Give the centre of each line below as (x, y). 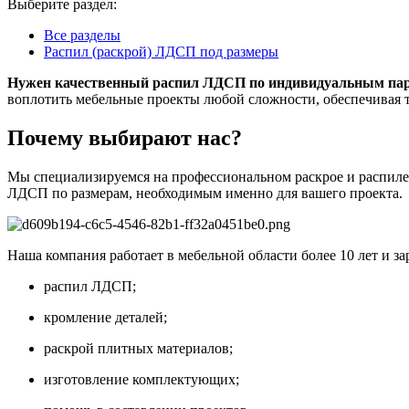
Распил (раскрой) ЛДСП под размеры (161, 52)
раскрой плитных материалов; (138, 348)
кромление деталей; (105, 317)
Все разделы (82, 35)
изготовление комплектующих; (142, 379)
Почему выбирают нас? (125, 137)
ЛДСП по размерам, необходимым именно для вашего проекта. (205, 193)
